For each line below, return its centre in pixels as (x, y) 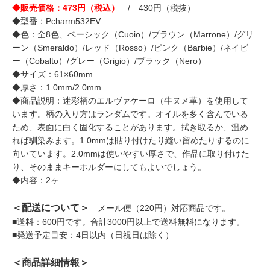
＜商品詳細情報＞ (51, 262)
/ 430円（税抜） (157, 8)
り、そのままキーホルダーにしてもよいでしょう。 (109, 167)
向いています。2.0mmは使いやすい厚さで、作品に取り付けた (131, 153)
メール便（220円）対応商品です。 (160, 208)
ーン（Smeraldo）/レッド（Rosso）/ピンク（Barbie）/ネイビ (130, 47)
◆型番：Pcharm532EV (56, 21)
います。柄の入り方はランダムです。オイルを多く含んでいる (130, 114)
